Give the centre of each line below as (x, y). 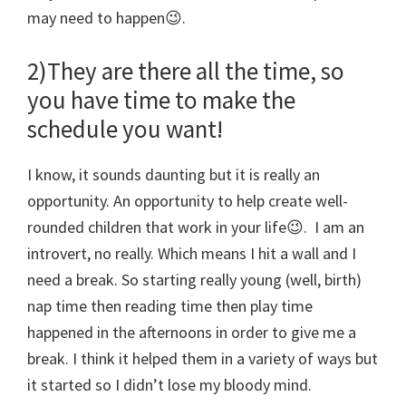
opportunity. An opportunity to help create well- (188, 201)
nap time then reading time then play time (170, 306)
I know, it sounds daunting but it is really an (174, 175)
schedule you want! (125, 129)
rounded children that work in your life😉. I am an (196, 227)
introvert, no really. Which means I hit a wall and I (192, 254)
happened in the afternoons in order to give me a (192, 333)
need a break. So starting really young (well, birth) (194, 280)
